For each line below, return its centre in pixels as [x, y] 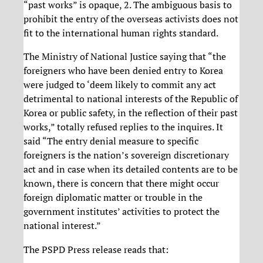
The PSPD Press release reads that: [96, 249]
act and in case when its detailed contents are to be [131, 169]
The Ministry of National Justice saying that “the [125, 57]
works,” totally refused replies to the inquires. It [123, 127]
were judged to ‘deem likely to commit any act [120, 85]
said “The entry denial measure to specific [111, 141]
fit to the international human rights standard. [121, 33]
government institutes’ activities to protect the [122, 212]
